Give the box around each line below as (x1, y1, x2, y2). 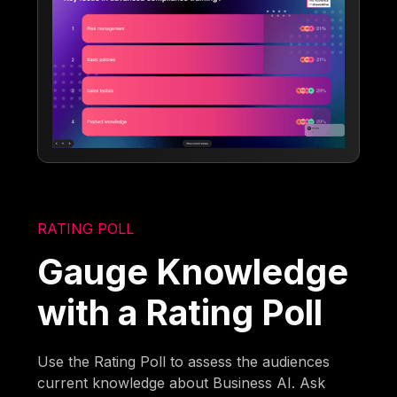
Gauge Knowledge (37, 250, 349, 292)
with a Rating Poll (37, 291, 323, 333)
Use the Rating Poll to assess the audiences (37, 352, 331, 370)
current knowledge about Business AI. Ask (37, 373, 326, 392)
